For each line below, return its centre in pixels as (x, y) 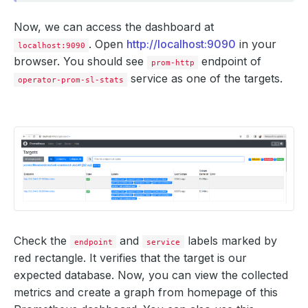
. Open (108, 44)
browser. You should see (80, 61)
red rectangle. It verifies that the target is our (130, 257)
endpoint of (230, 61)
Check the (42, 240)
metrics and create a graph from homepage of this (146, 292)
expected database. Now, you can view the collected (151, 275)
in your (256, 44)
